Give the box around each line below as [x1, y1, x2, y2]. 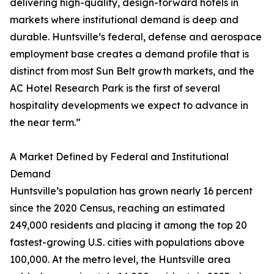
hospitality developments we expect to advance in [10, 99, 248, 112]
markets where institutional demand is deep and [10, 13, 239, 26]
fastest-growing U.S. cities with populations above [10, 236, 245, 249]
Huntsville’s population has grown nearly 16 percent [10, 185, 253, 198]
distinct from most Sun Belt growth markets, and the [10, 65, 254, 78]
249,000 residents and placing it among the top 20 [10, 219, 247, 232]
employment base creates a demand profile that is [10, 48, 249, 61]
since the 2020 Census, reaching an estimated [10, 202, 225, 215]
